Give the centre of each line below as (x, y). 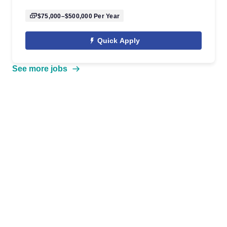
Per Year (106, 16)
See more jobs (40, 69)
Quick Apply (119, 41)
